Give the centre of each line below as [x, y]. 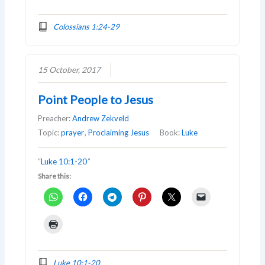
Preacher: [55, 118]
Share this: [55, 176]
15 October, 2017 [70, 70]
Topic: [50, 132]
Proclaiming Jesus [119, 132]
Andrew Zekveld [101, 118]
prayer [73, 132]
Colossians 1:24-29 [86, 26]
